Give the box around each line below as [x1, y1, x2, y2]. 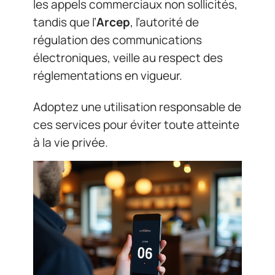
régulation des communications [33, 31, 202, 48]
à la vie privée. [33, 134, 108, 150]
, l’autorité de [130, 14, 199, 30]
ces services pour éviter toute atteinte [33, 117, 239, 133]
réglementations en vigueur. [33, 67, 182, 83]
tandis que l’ [33, 14, 96, 30]
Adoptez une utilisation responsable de [33, 99, 241, 115]
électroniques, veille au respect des [33, 49, 223, 66]
